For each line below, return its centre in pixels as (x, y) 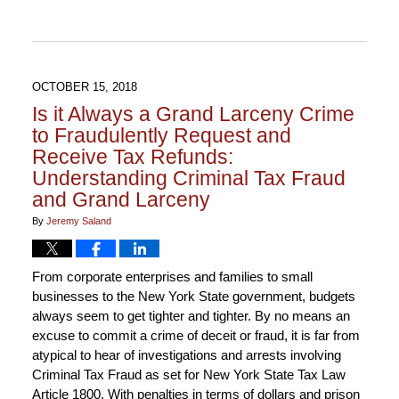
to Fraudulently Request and (161, 136)
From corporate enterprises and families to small (172, 277)
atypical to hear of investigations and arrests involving (186, 355)
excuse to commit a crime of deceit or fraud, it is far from (195, 336)
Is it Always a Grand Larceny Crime (193, 114)
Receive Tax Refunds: (132, 157)
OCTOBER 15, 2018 (84, 87)
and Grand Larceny (121, 200)
